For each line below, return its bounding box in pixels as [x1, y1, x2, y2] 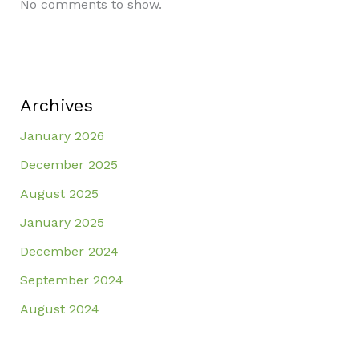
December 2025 [19, 156, 118, 172]
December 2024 [19, 243, 119, 259]
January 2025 [19, 214, 104, 230]
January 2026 [19, 127, 104, 143]
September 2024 [19, 272, 123, 288]
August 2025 [19, 185, 99, 201]
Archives [19, 95, 93, 115]
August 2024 [19, 301, 99, 317]
